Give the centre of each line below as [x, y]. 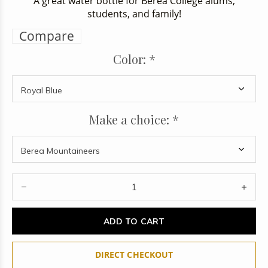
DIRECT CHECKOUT [134, 255]
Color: [131, 59]
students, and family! [134, 14]
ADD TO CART [134, 221]
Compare [47, 36]
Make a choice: [131, 119]
